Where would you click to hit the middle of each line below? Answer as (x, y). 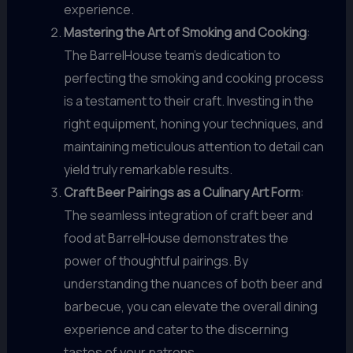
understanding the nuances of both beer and (193, 283)
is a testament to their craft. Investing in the (188, 100)
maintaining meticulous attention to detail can (193, 146)
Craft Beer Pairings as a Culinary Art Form (182, 192)
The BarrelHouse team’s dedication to (172, 55)
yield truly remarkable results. (148, 169)
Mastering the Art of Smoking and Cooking (185, 32)
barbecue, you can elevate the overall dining (190, 306)
